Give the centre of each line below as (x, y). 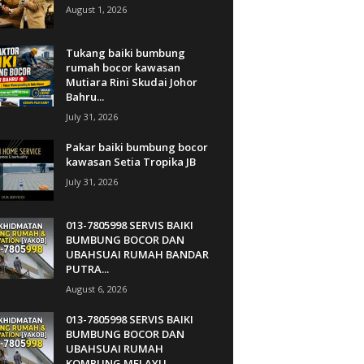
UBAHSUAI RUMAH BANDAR (137, 254)
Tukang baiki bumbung (125, 52)
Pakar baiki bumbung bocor (136, 147)
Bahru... (84, 96)
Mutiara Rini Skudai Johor (131, 82)
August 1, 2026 (96, 9)
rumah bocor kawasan (123, 67)
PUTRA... (87, 269)
